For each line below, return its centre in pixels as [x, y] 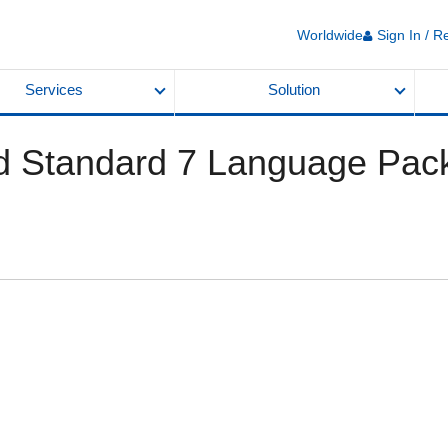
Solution [294, 90]
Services [53, 90]
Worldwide [330, 34]
